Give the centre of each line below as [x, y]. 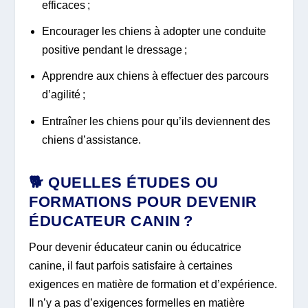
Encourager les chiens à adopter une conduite [154, 32]
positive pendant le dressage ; [114, 50]
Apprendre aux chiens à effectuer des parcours [155, 76]
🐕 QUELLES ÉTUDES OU [124, 183]
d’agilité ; [63, 95]
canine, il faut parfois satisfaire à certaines [131, 266]
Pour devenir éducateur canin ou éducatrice [135, 247]
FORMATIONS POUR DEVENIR [143, 202]
